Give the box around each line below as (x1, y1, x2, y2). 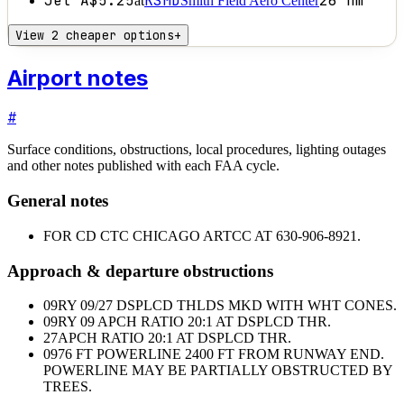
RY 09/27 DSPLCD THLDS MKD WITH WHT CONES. (58, 298, 397, 314)
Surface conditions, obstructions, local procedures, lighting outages (7, 142, 386, 158)
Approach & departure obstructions (7, 261, 273, 280)
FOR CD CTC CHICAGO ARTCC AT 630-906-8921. (43, 227, 361, 243)
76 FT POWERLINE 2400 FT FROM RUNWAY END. (58, 346, 384, 363)
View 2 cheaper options (15, 26, 174, 43)
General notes (7, 191, 108, 211)
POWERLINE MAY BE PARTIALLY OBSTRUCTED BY (43, 363, 392, 379)
